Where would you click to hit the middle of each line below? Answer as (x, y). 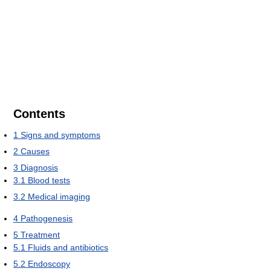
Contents (39, 113)
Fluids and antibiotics (68, 247)
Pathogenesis (47, 218)
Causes (35, 151)
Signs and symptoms (60, 135)
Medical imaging (59, 196)
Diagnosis (39, 167)
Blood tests (49, 180)
